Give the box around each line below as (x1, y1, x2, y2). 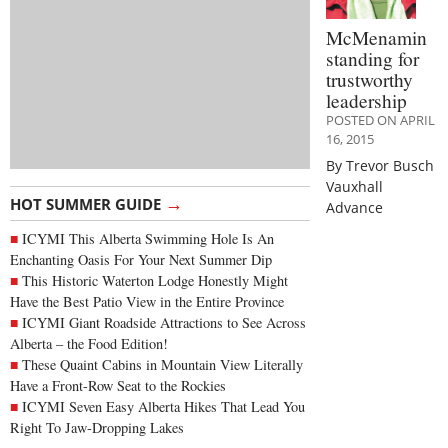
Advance (326, 197, 383, 217)
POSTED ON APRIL (326, 110, 435, 129)
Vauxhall (326, 176, 383, 196)
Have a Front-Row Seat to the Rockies (10, 376, 226, 396)
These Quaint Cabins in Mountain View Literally (22, 355, 303, 375)
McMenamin (326, 24, 427, 50)
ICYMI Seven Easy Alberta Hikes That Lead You (22, 397, 305, 417)
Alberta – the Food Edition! (10, 334, 168, 354)
